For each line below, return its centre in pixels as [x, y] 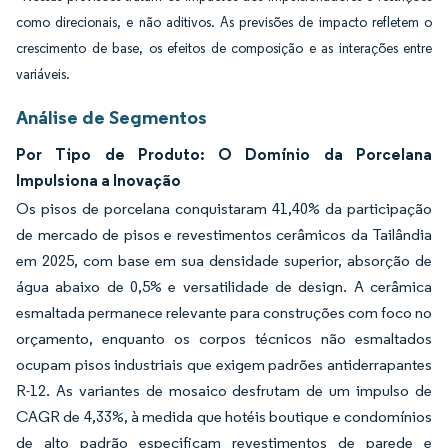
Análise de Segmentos [111, 117]
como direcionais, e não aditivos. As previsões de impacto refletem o [224, 22]
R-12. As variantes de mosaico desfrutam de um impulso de [224, 390]
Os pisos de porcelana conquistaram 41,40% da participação [224, 208]
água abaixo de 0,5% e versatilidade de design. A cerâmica [224, 286]
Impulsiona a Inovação [98, 180]
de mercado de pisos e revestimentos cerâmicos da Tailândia [224, 234]
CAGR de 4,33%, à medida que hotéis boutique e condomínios [224, 416]
